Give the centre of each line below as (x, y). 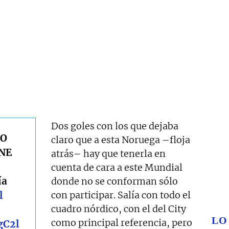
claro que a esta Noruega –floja (121, 140)
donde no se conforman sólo (115, 181)
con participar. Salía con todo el (121, 195)
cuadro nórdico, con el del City (119, 209)
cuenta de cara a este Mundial (117, 168)
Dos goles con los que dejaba (115, 126)
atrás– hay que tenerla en (109, 154)
